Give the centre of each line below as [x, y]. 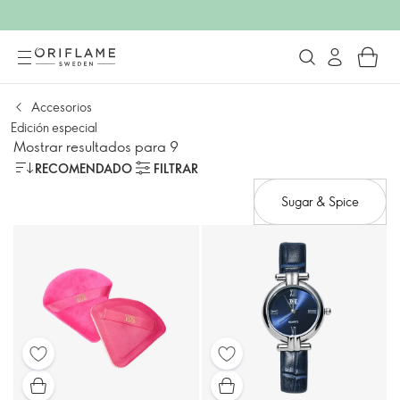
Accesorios [62, 107]
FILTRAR [176, 168]
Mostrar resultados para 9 [96, 146]
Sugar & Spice [320, 201]
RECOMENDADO [83, 168]
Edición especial [54, 127]
